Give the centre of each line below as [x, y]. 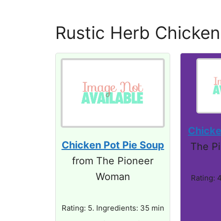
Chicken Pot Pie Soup [113, 145]
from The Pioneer [113, 161]
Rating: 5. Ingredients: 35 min [113, 208]
